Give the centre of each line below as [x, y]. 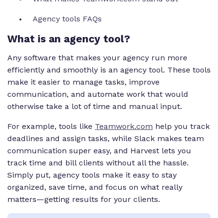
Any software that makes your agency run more [97, 57]
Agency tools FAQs [68, 19]
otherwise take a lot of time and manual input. [97, 106]
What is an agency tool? [69, 38]
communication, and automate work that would [98, 94]
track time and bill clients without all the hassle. [98, 163]
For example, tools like [51, 126]
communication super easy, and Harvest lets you [99, 150]
